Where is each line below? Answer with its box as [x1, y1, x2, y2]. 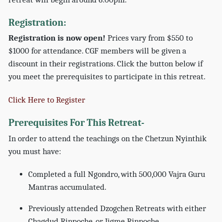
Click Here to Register [8, 95, 86, 105]
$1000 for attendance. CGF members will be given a [8, 46, 187, 56]
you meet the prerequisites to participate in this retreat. [8, 72, 206, 82]
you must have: [8, 146, 61, 156]
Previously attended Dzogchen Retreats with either [28, 204, 207, 214]
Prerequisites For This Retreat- [8, 117, 145, 129]
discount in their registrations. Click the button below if [8, 59, 203, 69]
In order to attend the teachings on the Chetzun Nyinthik [8, 133, 207, 143]
